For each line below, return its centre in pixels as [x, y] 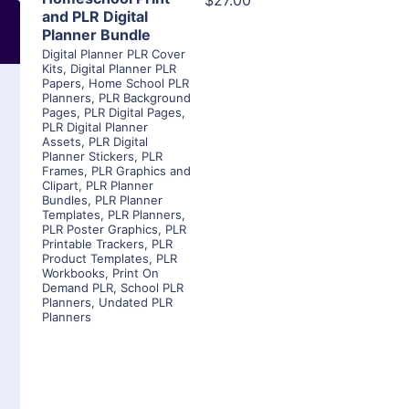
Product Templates [95, 259]
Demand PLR [78, 288]
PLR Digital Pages [133, 113]
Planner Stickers [88, 157]
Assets [62, 142]
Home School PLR [139, 84]
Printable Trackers [93, 244]
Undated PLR [136, 303]
